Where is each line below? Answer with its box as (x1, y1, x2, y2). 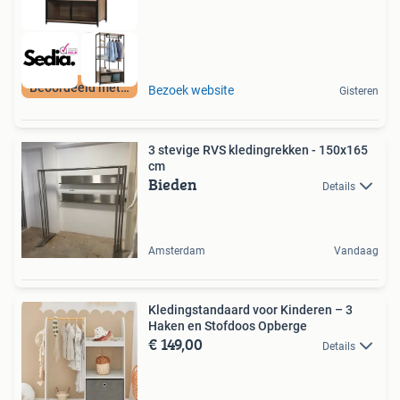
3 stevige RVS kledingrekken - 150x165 (148, 142, 368, 157)
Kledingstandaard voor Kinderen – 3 (148, 302, 353, 317)
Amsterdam (148, 244, 205, 257)
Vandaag (334, 244, 379, 257)
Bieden (148, 171, 197, 196)
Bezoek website (148, 82, 234, 97)
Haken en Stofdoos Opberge (148, 318, 307, 333)
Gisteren (339, 84, 379, 97)
